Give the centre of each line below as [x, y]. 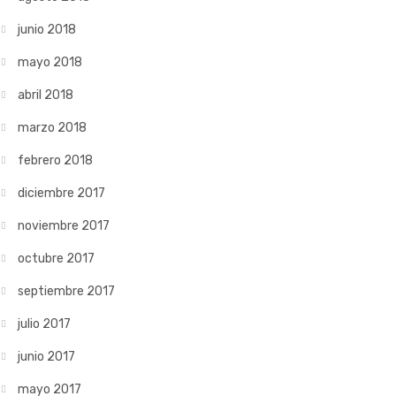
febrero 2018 [55, 160]
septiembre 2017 [66, 291]
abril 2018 [46, 95]
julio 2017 [44, 324]
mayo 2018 [50, 62]
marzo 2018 [52, 128]
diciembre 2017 [61, 193]
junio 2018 [47, 30]
